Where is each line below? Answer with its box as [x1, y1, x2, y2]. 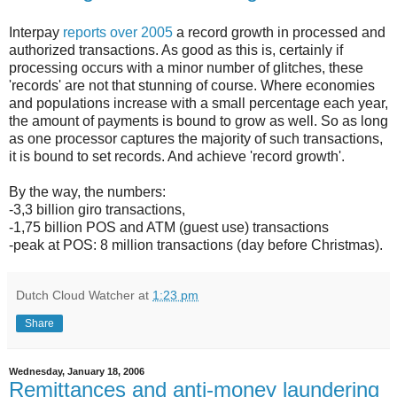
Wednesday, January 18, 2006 [9, 366, 144, 378]
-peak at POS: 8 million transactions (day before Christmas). [9, 237, 383, 253]
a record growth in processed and [173, 24, 385, 40]
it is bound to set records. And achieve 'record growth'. [9, 148, 345, 164]
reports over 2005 [63, 24, 173, 40]
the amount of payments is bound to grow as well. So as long [9, 113, 388, 128]
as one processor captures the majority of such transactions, [9, 130, 383, 146]
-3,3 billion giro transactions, [9, 201, 185, 217]
